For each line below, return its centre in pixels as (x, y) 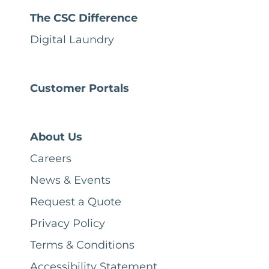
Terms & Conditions (82, 245)
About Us (56, 137)
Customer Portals (80, 89)
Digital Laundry (72, 40)
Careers (51, 159)
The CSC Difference (84, 18)
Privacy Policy (68, 224)
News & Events (70, 180)
